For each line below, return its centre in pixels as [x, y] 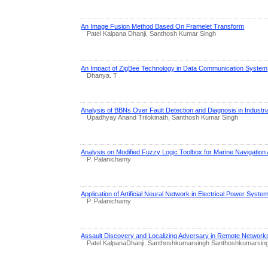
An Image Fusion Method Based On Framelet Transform [163, 26]
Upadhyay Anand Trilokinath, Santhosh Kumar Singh [163, 117]
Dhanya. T [102, 75]
